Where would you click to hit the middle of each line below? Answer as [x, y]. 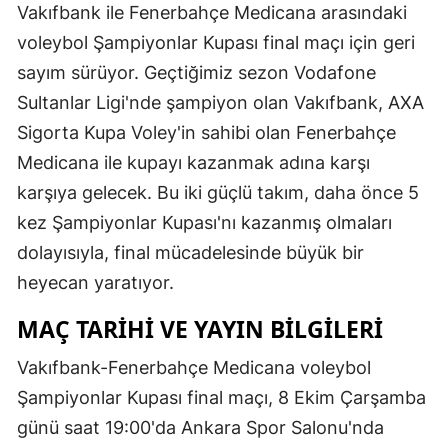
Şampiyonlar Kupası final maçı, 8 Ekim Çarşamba [221, 397]
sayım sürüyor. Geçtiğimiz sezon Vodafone [196, 72]
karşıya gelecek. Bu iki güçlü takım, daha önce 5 [218, 192]
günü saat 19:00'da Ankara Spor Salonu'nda [200, 427]
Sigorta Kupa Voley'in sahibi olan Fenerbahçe [206, 132]
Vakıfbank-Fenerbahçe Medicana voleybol [194, 367]
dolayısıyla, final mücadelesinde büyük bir [190, 252]
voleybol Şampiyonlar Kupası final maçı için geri [216, 42]
